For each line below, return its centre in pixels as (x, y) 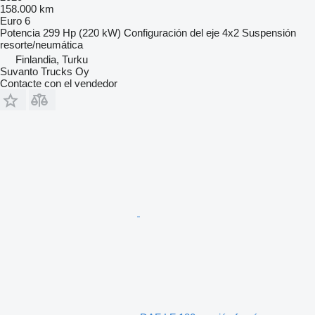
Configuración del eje (172, 32)
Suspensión (269, 32)
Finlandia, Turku (52, 59)
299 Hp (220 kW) (82, 32)
